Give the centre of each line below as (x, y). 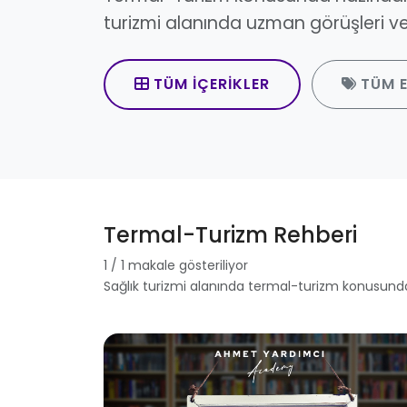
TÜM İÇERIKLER (212, 84)
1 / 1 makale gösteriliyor (176, 265)
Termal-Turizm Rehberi (230, 234)
